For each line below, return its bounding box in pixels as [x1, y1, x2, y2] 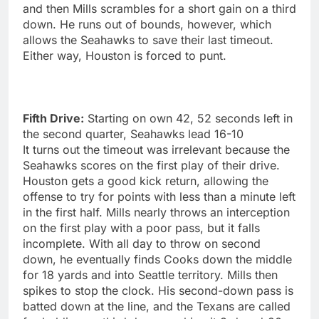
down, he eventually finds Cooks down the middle [23, 251, 292, 266]
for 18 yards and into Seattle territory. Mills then [23, 267, 278, 282]
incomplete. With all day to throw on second [23, 236, 261, 251]
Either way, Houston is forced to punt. [23, 48, 226, 63]
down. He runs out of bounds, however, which [23, 16, 271, 31]
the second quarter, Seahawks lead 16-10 [23, 126, 244, 141]
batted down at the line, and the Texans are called [23, 298, 291, 313]
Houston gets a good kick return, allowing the [23, 173, 268, 188]
